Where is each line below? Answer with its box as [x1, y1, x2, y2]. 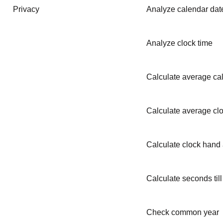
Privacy [13, 5, 39, 13]
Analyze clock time [146, 39, 213, 47]
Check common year [146, 208, 219, 217]
